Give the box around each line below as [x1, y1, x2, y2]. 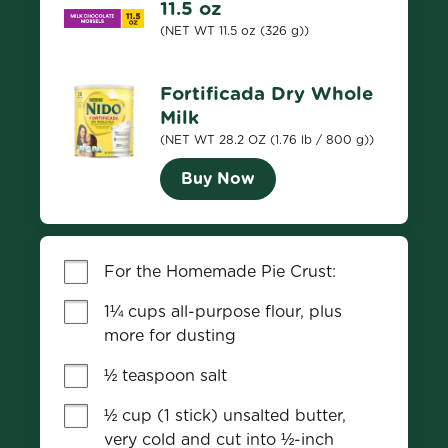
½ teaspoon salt [104, 366, 227, 385]
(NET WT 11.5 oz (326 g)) [160, 23, 309, 38]
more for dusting [104, 326, 236, 345]
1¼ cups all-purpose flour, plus [104, 302, 342, 321]
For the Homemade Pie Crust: [104, 262, 336, 281]
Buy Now [181, 169, 255, 188]
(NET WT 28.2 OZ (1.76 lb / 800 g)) [160, 132, 374, 147]
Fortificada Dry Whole [160, 82, 373, 104]
